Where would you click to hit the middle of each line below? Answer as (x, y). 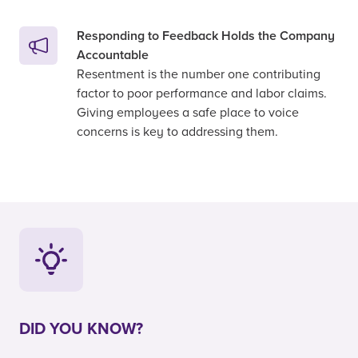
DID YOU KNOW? (81, 330)
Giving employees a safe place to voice (188, 113)
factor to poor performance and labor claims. (202, 94)
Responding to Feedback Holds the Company (206, 36)
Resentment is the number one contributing (199, 75)
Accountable (113, 56)
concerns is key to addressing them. (177, 132)
